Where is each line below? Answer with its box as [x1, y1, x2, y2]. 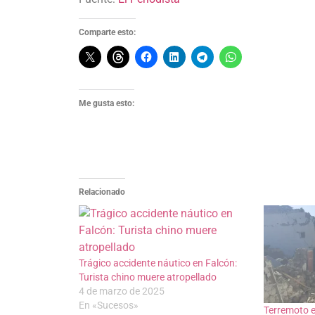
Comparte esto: [79, 27, 136, 37]
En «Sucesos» [79, 299, 139, 311]
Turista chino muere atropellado [79, 271, 217, 283]
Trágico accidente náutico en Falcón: [79, 257, 237, 269]
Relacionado [79, 186, 125, 197]
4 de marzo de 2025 [79, 285, 165, 297]
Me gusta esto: [79, 98, 134, 108]
